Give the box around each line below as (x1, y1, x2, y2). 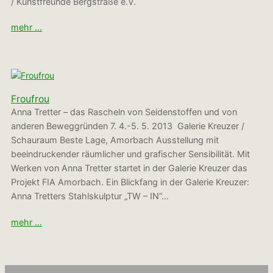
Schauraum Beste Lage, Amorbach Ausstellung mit (11, 135, 219, 146)
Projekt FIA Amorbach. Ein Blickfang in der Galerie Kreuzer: (11, 177, 249, 188)
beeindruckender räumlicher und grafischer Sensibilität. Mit (11, 149, 250, 160)
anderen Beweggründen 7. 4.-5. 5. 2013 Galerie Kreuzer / (11, 121, 244, 132)
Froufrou (11, 93, 49, 105)
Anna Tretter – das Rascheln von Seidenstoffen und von (11, 107, 237, 118)
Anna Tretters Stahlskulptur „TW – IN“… (11, 191, 169, 202)
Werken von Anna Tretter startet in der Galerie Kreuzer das (11, 163, 247, 174)
